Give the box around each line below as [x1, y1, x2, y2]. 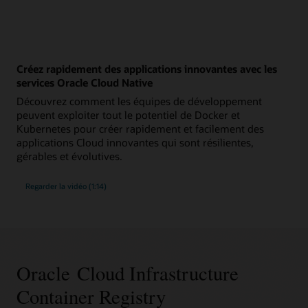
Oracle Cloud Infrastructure [16, 260, 239, 286]
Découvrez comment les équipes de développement [16, 93, 262, 108]
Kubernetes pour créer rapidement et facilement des [16, 121, 264, 135]
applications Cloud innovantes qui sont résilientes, [16, 135, 254, 149]
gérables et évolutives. [16, 148, 122, 163]
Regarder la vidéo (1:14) [25, 180, 107, 191]
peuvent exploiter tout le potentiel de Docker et [16, 107, 240, 122]
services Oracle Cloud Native [16, 75, 153, 89]
